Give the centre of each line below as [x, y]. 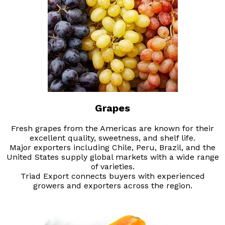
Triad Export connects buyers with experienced [113, 176]
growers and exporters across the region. [113, 186]
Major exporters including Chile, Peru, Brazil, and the [113, 148]
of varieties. [113, 167]
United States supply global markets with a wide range [113, 157]
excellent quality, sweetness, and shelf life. [113, 138]
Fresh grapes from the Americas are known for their [113, 129]
